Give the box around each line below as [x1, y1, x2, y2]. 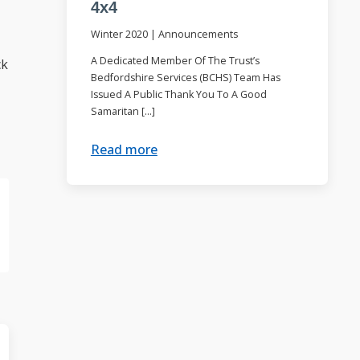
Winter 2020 [90, 27, 148, 41]
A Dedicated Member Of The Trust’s [90, 54, 260, 68]
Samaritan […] [90, 104, 155, 119]
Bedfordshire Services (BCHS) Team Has [90, 71, 280, 85]
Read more [90, 140, 157, 158]
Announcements [157, 27, 238, 41]
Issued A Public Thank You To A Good [90, 88, 267, 102]
